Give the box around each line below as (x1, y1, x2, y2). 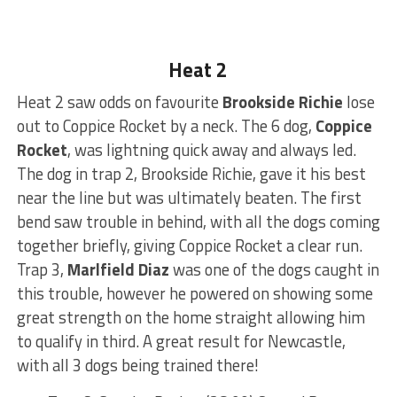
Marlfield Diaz (66, 256, 169, 282)
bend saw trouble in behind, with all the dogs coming (16, 208, 380, 234)
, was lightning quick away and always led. (66, 136, 356, 162)
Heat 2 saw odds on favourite (16, 89, 222, 114)
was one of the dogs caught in (168, 256, 379, 282)
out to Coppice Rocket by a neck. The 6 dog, (16, 113, 315, 138)
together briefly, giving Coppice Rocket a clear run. (16, 232, 362, 258)
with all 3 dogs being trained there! (16, 352, 259, 378)
